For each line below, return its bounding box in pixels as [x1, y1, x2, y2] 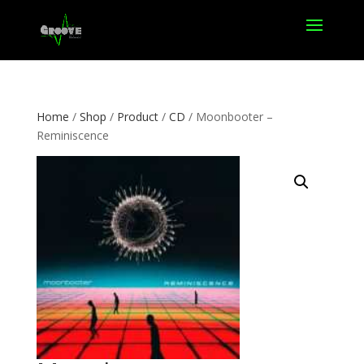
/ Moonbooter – [184, 109, 273, 124]
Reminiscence [36, 128, 109, 143]
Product [116, 109, 158, 124]
